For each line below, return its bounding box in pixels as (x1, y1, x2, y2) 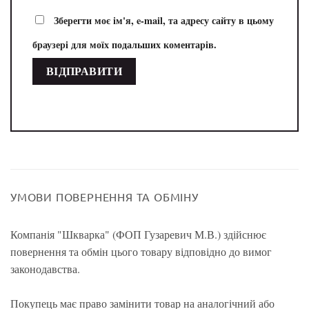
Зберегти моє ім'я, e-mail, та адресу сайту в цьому (54, 12, 274, 28)
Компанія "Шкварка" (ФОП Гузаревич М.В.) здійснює (10, 227, 266, 242)
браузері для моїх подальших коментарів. (32, 37, 217, 52)
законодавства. (10, 261, 80, 277)
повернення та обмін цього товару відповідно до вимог (10, 244, 272, 259)
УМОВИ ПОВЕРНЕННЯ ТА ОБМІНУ (10, 190, 199, 204)
